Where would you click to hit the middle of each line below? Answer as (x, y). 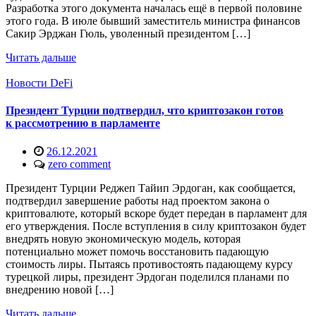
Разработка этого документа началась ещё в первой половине (154, 8)
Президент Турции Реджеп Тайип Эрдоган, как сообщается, (151, 188)
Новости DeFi (39, 83)
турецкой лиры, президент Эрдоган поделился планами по (147, 276)
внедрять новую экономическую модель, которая (123, 238)
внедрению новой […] (60, 289)
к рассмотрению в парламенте (83, 123)
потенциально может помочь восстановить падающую (137, 251)
